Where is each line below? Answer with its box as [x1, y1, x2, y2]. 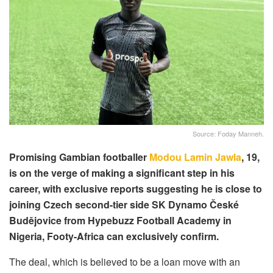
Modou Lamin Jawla [149, 150, 241, 165]
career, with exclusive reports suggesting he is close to [9, 182, 262, 196]
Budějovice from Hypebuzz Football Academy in [9, 213, 232, 228]
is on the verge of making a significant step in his [9, 166, 235, 180]
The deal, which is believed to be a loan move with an [9, 255, 240, 269]
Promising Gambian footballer [9, 150, 149, 165]
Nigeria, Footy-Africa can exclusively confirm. [9, 229, 219, 244]
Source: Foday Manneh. [193, 129, 264, 139]
